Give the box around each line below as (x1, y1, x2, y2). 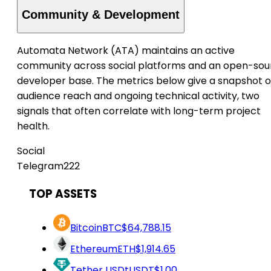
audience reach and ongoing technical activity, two (17, 89, 260, 103)
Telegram (17, 159, 64, 174)
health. (17, 119, 50, 134)
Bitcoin (70, 220, 102, 235)
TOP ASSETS (29, 186, 97, 203)
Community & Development (22, 7, 180, 21)
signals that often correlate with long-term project (17, 104, 261, 119)
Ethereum (70, 241, 117, 256)
